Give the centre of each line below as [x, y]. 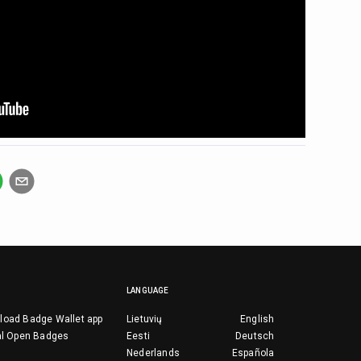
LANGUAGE [147, 290]
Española [253, 353]
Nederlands [153, 353]
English [257, 319]
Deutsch [255, 336]
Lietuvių [144, 319]
